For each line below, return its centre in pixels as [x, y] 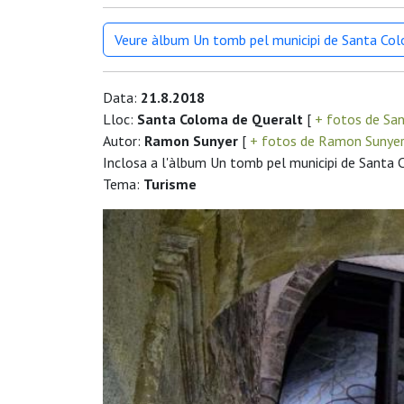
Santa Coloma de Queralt [220, 119]
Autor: [124, 141]
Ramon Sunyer [191, 141]
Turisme [170, 184]
